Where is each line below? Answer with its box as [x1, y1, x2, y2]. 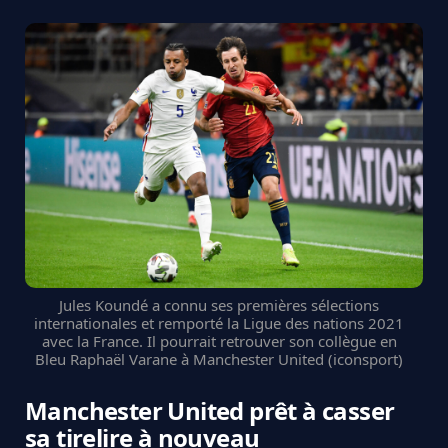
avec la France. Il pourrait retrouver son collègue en [41, 330, 397, 351]
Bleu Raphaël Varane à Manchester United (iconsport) [35, 348, 403, 369]
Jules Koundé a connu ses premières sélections [59, 294, 379, 315]
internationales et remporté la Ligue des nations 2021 [34, 312, 404, 333]
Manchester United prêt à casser [25, 393, 395, 427]
